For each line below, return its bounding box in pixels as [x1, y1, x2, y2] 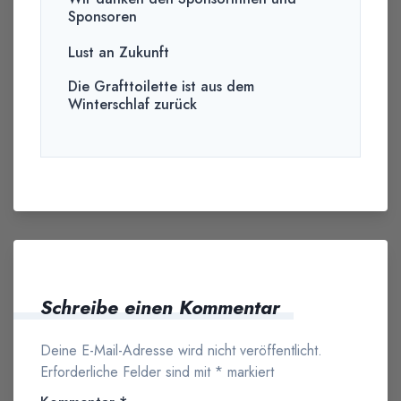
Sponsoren [68, 6, 137, 28]
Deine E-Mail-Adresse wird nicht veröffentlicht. [40, 340, 322, 362]
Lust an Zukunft [68, 42, 169, 64]
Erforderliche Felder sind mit [40, 362, 215, 383]
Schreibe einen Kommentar [40, 294, 280, 322]
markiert [223, 362, 274, 383]
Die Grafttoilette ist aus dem [68, 76, 254, 98]
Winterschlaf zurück [68, 94, 197, 115]
